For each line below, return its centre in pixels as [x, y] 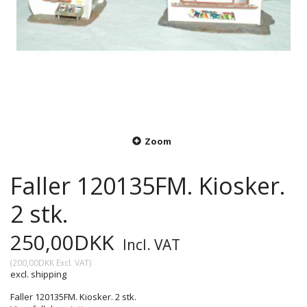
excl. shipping [38, 274]
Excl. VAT [72, 263]
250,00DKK [65, 243]
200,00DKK [33, 263]
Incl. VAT [150, 245]
